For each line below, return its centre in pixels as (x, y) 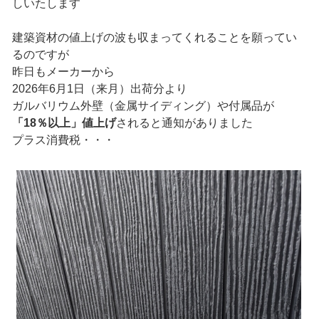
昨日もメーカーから (63, 72)
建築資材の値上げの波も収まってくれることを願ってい (154, 38)
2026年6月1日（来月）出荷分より (99, 89)
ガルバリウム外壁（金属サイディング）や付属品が (143, 106)
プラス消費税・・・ (63, 140)
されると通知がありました (184, 123)
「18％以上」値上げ (64, 123)
